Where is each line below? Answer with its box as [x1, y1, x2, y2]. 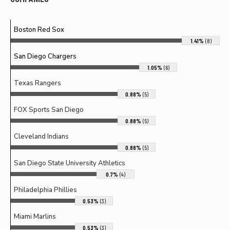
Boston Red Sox [14, 26, 64, 33]
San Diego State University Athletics [14, 159, 125, 167]
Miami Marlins [14, 213, 56, 220]
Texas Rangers [14, 79, 61, 87]
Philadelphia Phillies [14, 186, 77, 194]
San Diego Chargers [14, 52, 76, 60]
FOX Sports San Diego [14, 106, 84, 113]
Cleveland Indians [14, 132, 69, 140]
